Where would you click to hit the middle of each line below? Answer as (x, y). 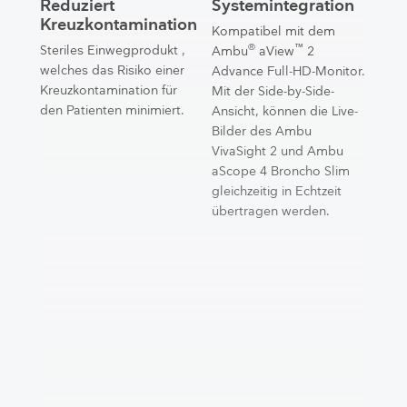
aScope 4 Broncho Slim (281, 171)
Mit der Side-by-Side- (273, 91)
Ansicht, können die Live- (285, 111)
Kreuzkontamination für (108, 90)
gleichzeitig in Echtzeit (277, 191)
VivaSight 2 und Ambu (278, 151)
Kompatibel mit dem (274, 31)
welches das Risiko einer (112, 70)
